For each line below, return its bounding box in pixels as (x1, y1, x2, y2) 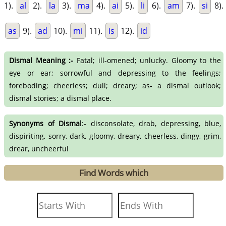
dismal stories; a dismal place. (9, 93, 112, 103)
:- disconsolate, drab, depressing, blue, (82, 118, 221, 128)
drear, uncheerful (9, 143, 69, 153)
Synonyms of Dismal (9, 118, 82, 128)
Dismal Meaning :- (9, 55, 74, 66)
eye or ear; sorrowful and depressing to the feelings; (9, 68, 221, 78)
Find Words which (79, 166, 149, 179)
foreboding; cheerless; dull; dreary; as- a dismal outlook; (9, 81, 221, 91)
